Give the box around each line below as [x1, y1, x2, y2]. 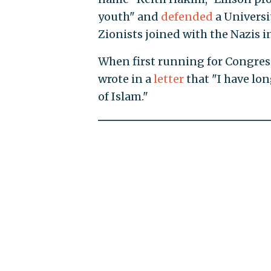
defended [160, 10, 213, 24]
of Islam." [97, 90, 148, 104]
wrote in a [97, 72, 154, 87]
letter [153, 72, 184, 87]
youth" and [97, 10, 161, 24]
